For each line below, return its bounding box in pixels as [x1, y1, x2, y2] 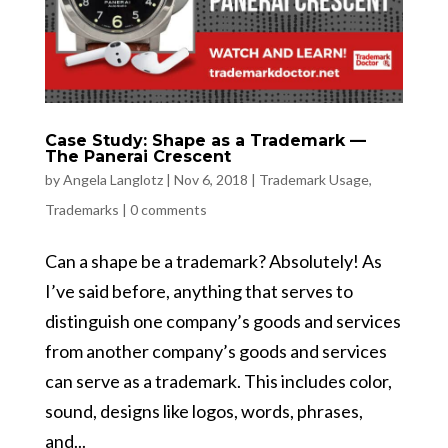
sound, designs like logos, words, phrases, [44, 400, 363, 423]
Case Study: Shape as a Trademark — [44, 131, 366, 151]
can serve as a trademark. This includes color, [44, 370, 392, 393]
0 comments [129, 201, 207, 219]
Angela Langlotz [62, 171, 163, 189]
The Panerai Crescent [44, 147, 231, 167]
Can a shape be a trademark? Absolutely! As [44, 250, 382, 273]
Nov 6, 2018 [173, 171, 248, 189]
